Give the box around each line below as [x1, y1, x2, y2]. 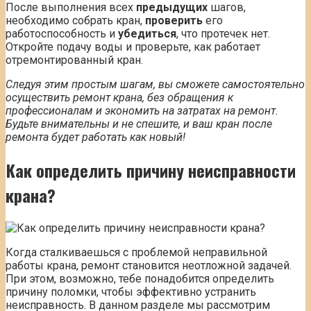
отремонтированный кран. [6, 53, 143, 67]
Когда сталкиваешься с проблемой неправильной [6, 245, 267, 259]
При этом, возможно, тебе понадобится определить [6, 271, 274, 285]
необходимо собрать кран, [6, 14, 145, 28]
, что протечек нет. [176, 27, 270, 41]
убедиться [118, 27, 176, 41]
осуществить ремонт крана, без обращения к [6, 91, 233, 105]
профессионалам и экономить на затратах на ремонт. [6, 104, 278, 118]
